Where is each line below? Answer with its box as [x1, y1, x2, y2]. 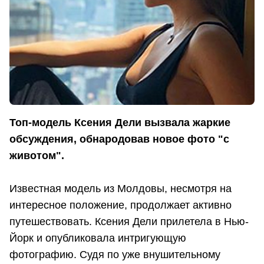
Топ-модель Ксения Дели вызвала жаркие [9, 116, 230, 128]
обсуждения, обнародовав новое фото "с [9, 133, 229, 145]
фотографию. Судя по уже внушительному [9, 248, 220, 260]
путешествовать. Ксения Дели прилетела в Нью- [9, 215, 249, 227]
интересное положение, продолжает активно [9, 199, 232, 211]
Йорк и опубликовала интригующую [9, 232, 186, 244]
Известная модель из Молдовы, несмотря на [9, 182, 232, 194]
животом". [9, 149, 67, 161]
